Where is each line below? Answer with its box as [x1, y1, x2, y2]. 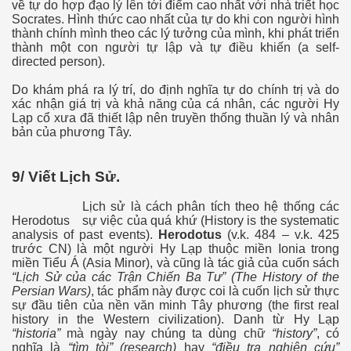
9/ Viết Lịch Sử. [12, 168, 120, 185]
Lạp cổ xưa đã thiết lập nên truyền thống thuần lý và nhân [12, 110, 339, 125]
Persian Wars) [12, 284, 92, 299]
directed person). [12, 54, 105, 68]
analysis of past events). [12, 228, 158, 242]
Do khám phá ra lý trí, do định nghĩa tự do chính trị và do [12, 82, 339, 96]
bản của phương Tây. [12, 125, 132, 139]
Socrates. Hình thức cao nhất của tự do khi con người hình [12, 12, 339, 26]
